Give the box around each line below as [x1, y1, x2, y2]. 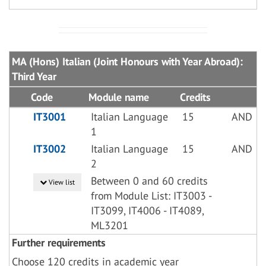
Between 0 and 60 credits [91, 174, 208, 188]
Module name [88, 90, 149, 104]
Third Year [12, 69, 56, 83]
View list [47, 178, 75, 186]
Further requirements [12, 236, 106, 249]
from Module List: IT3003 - [91, 189, 211, 202]
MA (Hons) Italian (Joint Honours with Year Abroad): [12, 55, 243, 68]
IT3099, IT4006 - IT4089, [91, 204, 204, 217]
